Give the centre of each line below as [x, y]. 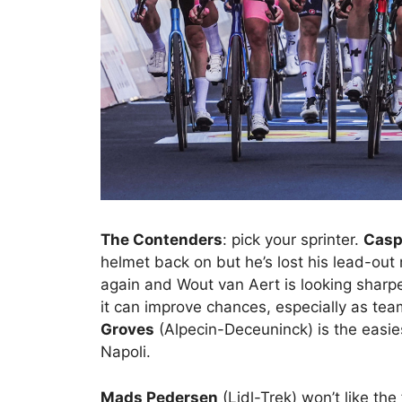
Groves [127, 330]
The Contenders [162, 240]
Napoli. [126, 352]
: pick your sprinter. [293, 240]
